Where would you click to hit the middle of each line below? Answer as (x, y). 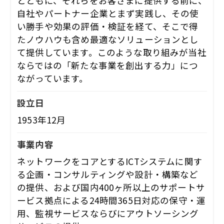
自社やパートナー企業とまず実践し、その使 (108, 13)
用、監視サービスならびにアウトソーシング (108, 213)
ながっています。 (53, 78)
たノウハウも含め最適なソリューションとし (108, 39)
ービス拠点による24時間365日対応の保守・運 (111, 200)
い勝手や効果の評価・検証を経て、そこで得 (108, 26)
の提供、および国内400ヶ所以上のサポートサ (111, 187)
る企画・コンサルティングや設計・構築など (108, 174)
